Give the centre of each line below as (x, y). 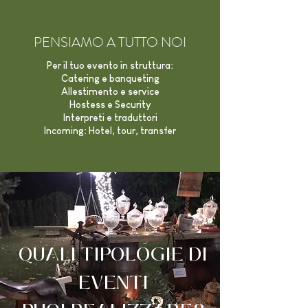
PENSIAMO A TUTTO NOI (110, 42)
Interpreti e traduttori (110, 118)
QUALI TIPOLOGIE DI (113, 254)
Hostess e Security (110, 104)
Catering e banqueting (110, 78)
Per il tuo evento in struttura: (110, 65)
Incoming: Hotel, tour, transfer (110, 131)
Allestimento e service (110, 91)
